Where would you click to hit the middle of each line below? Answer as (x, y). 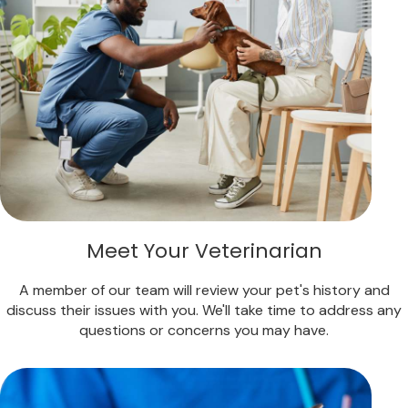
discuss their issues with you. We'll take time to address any (204, 311)
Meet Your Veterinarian (204, 251)
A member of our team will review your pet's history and (204, 291)
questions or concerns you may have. (204, 331)
